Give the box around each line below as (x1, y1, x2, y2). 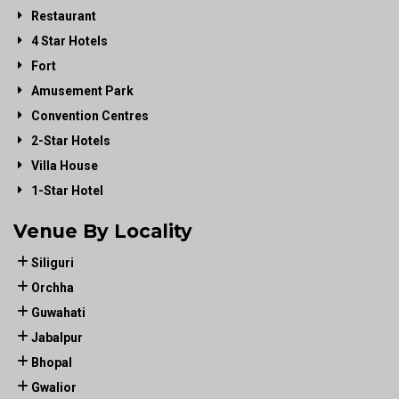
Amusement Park (31, 83, 134, 98)
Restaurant (31, 8, 96, 23)
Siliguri (31, 255, 74, 270)
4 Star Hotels (31, 33, 108, 48)
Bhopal (31, 354, 72, 370)
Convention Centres (31, 108, 149, 123)
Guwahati (31, 305, 85, 320)
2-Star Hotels (31, 133, 110, 148)
